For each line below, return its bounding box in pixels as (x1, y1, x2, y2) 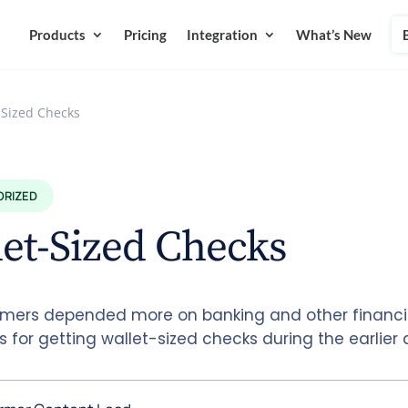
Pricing (123, 26, 167, 43)
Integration (186, 26, 258, 43)
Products (28, 26, 86, 43)
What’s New (295, 26, 372, 43)
